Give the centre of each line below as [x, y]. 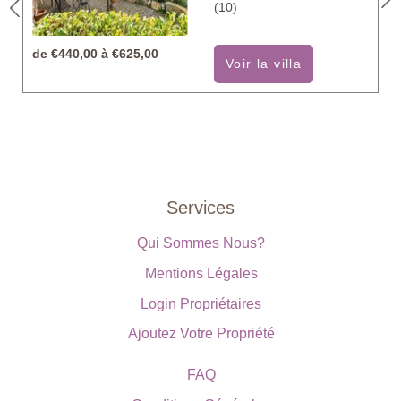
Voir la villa [264, 63]
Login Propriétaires [201, 303]
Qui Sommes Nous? [201, 243]
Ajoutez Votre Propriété [201, 333]
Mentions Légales [201, 273]
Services [200, 207]
